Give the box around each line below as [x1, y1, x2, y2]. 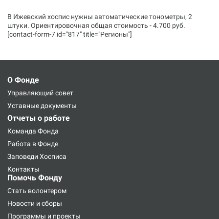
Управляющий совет [7, 89, 73, 97]
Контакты [7, 165, 40, 173]
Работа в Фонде [7, 140, 58, 148]
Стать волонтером [7, 187, 66, 195]
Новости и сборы [7, 199, 62, 207]
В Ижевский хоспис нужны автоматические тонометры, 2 [7, 13, 192, 21]
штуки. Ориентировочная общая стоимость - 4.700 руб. [7, 22, 185, 29]
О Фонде [7, 75, 39, 85]
